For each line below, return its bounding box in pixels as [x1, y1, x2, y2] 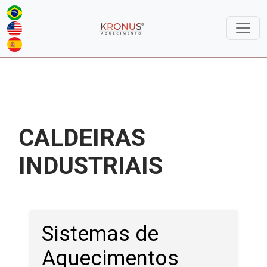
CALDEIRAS [18, 124, 146, 152]
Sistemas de [42, 222, 159, 246]
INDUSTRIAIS [18, 152, 163, 180]
